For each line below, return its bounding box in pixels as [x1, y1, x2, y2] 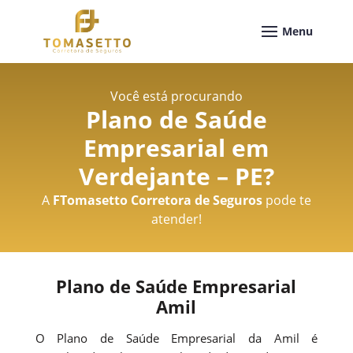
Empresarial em [84, 131, 269, 164]
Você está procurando [110, 87, 243, 105]
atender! [150, 210, 202, 228]
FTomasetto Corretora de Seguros [52, 191, 262, 209]
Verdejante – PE [78, 159, 263, 192]
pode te [262, 191, 311, 209]
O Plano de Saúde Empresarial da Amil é [35, 329, 318, 346]
